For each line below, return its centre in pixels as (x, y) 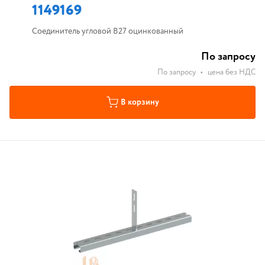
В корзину (140, 102)
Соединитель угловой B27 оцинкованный (107, 31)
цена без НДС (232, 72)
